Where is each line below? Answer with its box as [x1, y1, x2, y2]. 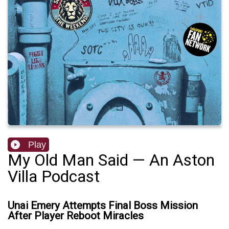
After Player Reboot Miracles [8, 210, 144, 222]
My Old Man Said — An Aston [8, 150, 215, 170]
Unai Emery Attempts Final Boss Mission [8, 199, 198, 212]
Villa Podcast [8, 167, 100, 187]
